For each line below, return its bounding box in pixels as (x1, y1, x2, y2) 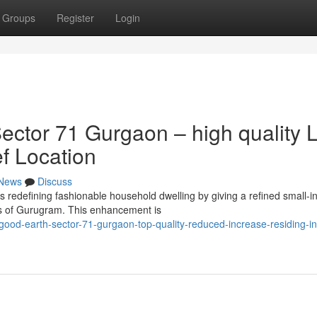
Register (57, 11, 94, 25)
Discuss (38, 174, 72, 188)
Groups (2, 11, 35, 25)
